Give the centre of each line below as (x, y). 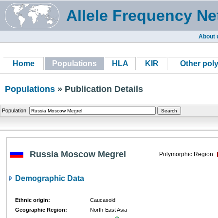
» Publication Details (99, 89)
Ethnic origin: (33, 200)
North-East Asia (109, 210)
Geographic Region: (41, 210)
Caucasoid (103, 200)
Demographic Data (49, 178)
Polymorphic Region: (187, 154)
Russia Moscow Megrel (78, 154)
